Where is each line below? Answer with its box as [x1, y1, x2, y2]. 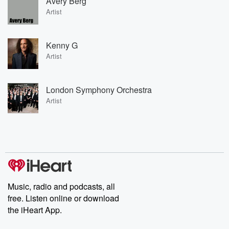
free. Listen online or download [8, 192, 119, 204]
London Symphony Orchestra [46, 83, 152, 96]
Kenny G [46, 39, 78, 51]
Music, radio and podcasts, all [8, 180, 115, 192]
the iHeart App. [8, 204, 62, 216]
